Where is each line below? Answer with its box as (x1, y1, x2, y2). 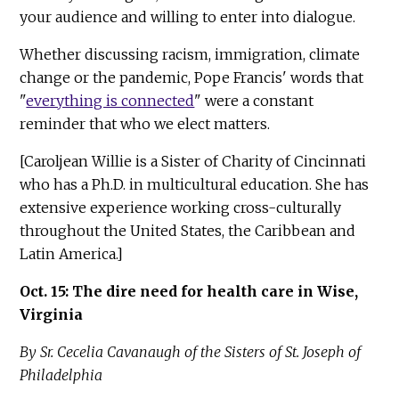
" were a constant (194, 92, 314, 110)
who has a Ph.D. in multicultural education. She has (20, 175, 370, 194)
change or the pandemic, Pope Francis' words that (20, 69, 364, 87)
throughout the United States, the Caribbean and (20, 222, 356, 240)
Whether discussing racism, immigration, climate (20, 45, 361, 64)
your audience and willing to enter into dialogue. (20, 8, 356, 27)
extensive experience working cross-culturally (20, 199, 342, 217)
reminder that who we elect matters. (20, 115, 271, 134)
